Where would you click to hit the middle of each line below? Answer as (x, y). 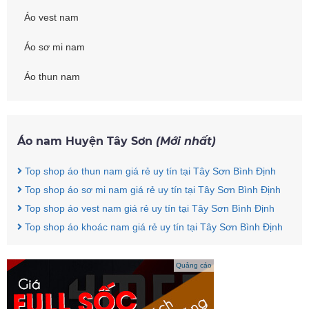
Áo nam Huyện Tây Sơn (87, 141)
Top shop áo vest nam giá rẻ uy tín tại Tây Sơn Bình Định (148, 209)
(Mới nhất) (186, 141)
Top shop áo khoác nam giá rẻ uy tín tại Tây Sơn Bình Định (152, 227)
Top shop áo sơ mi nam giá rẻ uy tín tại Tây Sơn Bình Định (151, 190)
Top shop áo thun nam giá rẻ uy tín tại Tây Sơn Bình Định (149, 171)
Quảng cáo (194, 266)
